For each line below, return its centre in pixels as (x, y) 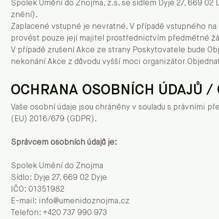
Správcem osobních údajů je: (64, 143)
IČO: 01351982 (38, 190)
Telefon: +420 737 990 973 (59, 213)
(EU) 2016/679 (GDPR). (54, 119)
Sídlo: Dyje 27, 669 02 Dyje (59, 178)
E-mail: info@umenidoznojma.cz (70, 201)
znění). (24, 15)
